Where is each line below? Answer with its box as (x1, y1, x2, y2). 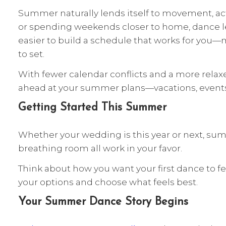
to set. (18, 48, 44, 59)
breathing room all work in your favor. (18, 142, 182, 153)
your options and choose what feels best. (18, 177, 198, 188)
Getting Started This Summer (18, 101, 166, 114)
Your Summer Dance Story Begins (18, 196, 188, 208)
